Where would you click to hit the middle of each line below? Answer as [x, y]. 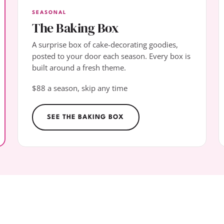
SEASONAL [49, 12]
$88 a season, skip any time [80, 88]
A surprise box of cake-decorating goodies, [105, 44]
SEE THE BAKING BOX [86, 117]
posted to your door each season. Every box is [111, 56]
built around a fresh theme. [79, 67]
